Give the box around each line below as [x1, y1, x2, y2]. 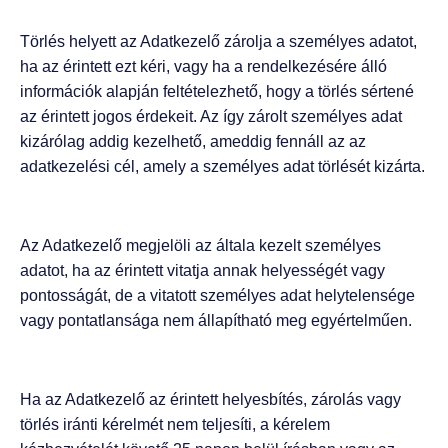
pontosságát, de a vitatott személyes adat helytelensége [20, 286, 415, 304]
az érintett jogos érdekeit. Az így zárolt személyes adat [20, 108, 402, 126]
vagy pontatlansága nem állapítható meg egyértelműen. [20, 311, 412, 329]
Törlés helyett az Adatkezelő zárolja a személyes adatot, [20, 33, 417, 51]
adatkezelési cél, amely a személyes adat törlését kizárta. [20, 158, 425, 176]
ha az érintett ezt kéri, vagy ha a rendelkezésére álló [20, 58, 387, 76]
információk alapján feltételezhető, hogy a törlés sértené [20, 83, 414, 101]
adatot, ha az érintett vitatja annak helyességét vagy [20, 261, 385, 279]
